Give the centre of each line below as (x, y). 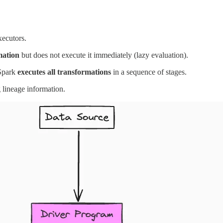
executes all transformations (64, 72)
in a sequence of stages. (149, 72)
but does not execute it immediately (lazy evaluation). (104, 55)
